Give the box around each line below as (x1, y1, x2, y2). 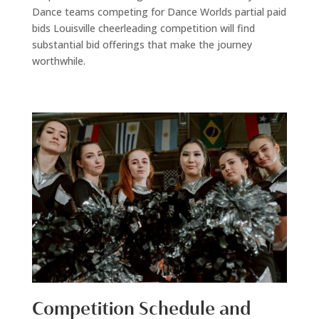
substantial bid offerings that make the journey (31, 37, 252, 51)
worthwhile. (31, 53, 85, 68)
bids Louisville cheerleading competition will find (31, 21, 255, 35)
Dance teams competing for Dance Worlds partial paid (31, 4, 286, 19)
